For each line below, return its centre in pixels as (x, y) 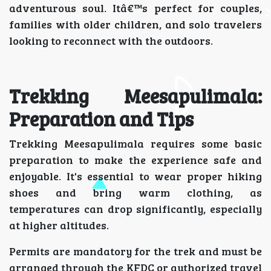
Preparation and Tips (101, 119)
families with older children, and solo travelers (135, 24)
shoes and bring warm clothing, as (135, 192)
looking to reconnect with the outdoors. (111, 41)
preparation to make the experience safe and (135, 160)
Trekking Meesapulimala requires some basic (135, 143)
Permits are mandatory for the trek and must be (135, 251)
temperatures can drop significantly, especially (135, 209)
